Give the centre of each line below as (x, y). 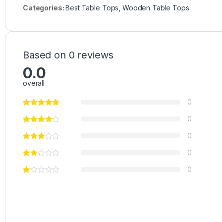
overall (34, 83)
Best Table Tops (92, 7)
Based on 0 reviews (68, 55)
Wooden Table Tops (156, 7)
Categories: (44, 7)
